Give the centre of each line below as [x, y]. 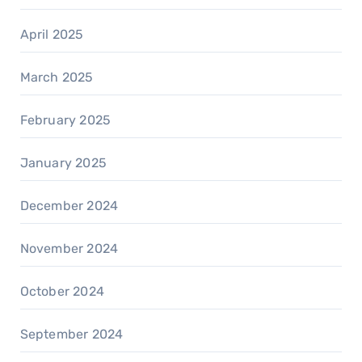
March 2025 [57, 78]
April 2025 [52, 35]
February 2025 [65, 120]
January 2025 [63, 163]
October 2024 [62, 292]
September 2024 [72, 335]
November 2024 [69, 249]
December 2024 [69, 206]
